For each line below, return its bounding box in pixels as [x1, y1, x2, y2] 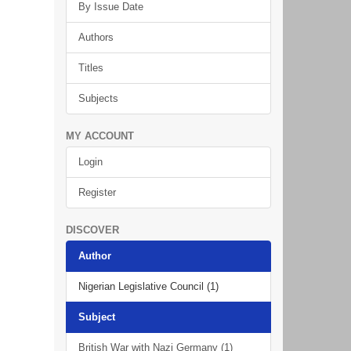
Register [78, 186, 116, 198]
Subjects [78, 92, 118, 104]
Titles [78, 62, 103, 74]
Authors [78, 31, 114, 43]
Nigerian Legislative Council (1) [78, 280, 219, 292]
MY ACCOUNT [65, 130, 134, 142]
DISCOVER [65, 224, 119, 236]
